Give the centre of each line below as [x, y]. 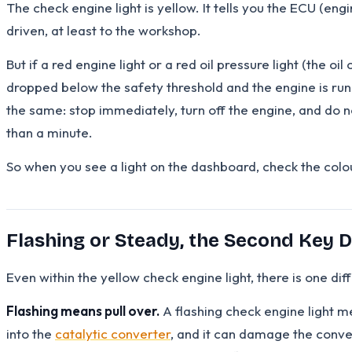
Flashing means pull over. [83, 310]
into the [31, 333]
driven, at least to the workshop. [104, 30]
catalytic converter [113, 333]
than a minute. [49, 132]
